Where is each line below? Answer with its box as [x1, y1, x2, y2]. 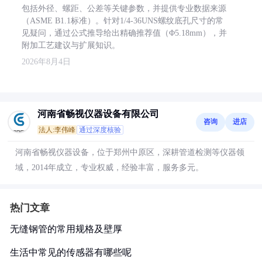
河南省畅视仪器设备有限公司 [37, 108, 159, 119]
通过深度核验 [79, 125, 121, 134]
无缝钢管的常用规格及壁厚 [10, 223, 122, 234]
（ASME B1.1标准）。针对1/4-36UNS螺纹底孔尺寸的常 [22, 16, 223, 25]
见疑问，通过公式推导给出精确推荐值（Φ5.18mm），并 [22, 28, 227, 37]
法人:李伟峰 [39, 125, 75, 134]
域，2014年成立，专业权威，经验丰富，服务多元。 [15, 163, 204, 172]
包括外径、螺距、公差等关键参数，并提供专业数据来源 [22, 4, 226, 13]
